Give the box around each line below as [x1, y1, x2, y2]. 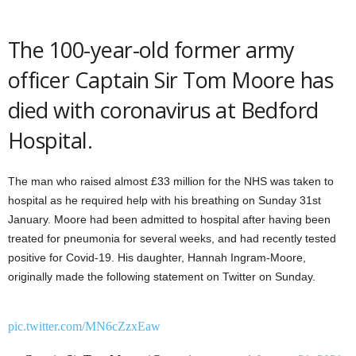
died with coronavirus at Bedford [8, 95, 319, 125]
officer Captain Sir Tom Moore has [8, 65, 334, 95]
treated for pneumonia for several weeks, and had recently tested [8, 232, 336, 245]
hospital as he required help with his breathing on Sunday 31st [8, 194, 321, 207]
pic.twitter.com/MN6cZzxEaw [8, 319, 161, 333]
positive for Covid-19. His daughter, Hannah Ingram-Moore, [8, 251, 306, 264]
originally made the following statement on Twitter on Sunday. [8, 270, 315, 283]
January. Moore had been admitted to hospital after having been [8, 213, 331, 226]
